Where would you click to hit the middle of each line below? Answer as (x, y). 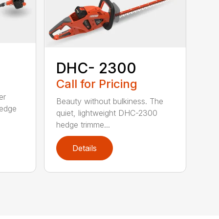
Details (85, 148)
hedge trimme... (83, 125)
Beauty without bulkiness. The (110, 101)
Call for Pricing (97, 84)
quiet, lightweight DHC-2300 (107, 113)
